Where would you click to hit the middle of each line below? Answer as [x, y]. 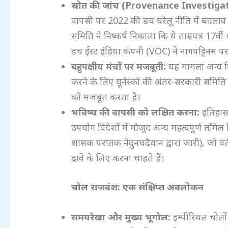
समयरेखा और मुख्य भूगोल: [121, 217]
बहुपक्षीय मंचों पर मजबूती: [119, 66]
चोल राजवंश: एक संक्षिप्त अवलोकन [138, 187]
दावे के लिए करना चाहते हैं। [118, 158]
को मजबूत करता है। [106, 97]
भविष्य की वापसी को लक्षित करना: [136, 112]
